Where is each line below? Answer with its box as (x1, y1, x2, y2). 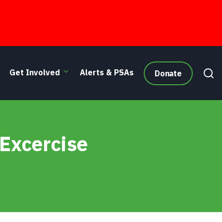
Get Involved (9, 67, 60, 77)
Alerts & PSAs (79, 67, 134, 77)
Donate (154, 68, 182, 78)
